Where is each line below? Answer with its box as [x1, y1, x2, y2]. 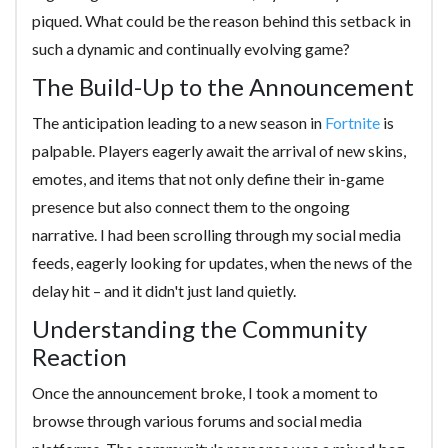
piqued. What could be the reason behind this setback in [32, 11, 411, 30]
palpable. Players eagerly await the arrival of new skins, [32, 141, 406, 160]
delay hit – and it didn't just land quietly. [32, 281, 296, 300]
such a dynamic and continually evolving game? [32, 39, 350, 58]
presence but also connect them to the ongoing [32, 197, 350, 216]
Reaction [32, 342, 127, 371]
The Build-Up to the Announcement [32, 72, 414, 101]
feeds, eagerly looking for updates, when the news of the [32, 253, 412, 272]
